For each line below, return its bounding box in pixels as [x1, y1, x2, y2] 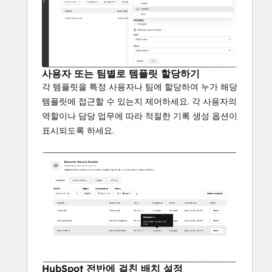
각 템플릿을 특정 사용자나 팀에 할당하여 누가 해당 [42, 81, 237, 92]
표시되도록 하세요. [42, 124, 114, 136]
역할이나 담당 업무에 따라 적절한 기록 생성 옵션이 [42, 110, 237, 121]
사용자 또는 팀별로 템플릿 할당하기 [42, 67, 200, 80]
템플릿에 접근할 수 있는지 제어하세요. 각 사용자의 [42, 95, 237, 107]
